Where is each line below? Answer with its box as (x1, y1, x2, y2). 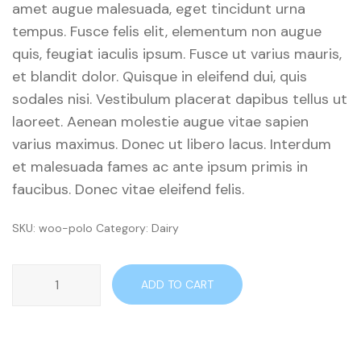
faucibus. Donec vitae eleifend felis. (12, 179, 244, 199)
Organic (11, 267, 52, 282)
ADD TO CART (141, 276, 214, 292)
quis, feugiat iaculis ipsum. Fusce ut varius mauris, (12, 44, 342, 64)
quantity (11, 312, 56, 327)
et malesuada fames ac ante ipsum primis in (12, 156, 308, 176)
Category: (96, 220, 151, 235)
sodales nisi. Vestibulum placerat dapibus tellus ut (12, 89, 347, 109)
